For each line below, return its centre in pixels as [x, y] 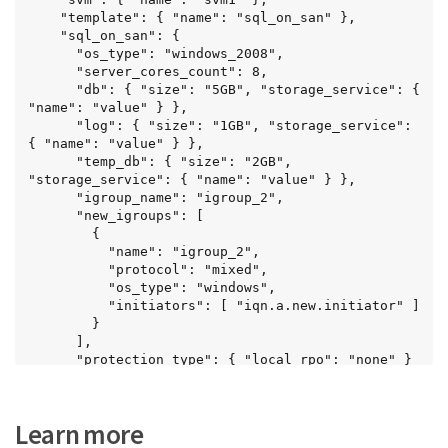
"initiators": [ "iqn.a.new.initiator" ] [68, 306]
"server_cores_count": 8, [52, 72]
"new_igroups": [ [52, 216]
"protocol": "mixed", [68, 270]
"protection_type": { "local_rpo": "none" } [52, 360]
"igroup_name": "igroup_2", [52, 198]
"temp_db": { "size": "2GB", [52, 162]
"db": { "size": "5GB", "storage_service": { [52, 90]
